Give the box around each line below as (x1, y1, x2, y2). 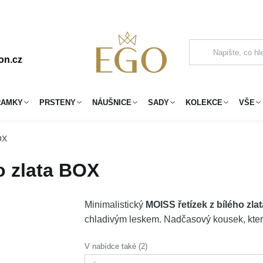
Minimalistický (85, 200, 146, 210)
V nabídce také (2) (85, 242, 148, 251)
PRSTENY (39, 97, 76, 107)
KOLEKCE (186, 97, 222, 107)
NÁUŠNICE (92, 97, 131, 107)
